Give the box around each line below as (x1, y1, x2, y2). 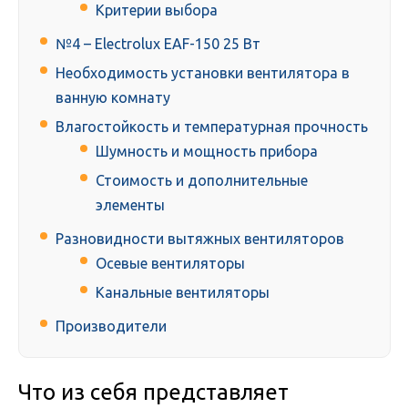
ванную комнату (56, 89, 170, 107)
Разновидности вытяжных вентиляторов (56, 230, 344, 248)
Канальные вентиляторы (96, 284, 270, 301)
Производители (56, 318, 167, 335)
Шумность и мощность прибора (96, 143, 318, 160)
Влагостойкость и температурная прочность (56, 118, 368, 136)
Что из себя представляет (18, 380, 289, 405)
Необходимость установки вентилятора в (56, 65, 350, 82)
